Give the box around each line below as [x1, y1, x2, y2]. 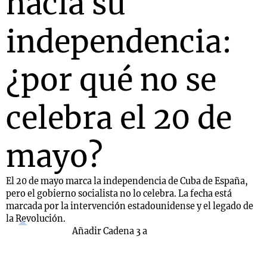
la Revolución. [6, 213, 66, 224]
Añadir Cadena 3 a [72, 226, 147, 237]
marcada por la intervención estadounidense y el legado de [6, 201, 253, 212]
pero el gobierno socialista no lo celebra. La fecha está [6, 188, 232, 199]
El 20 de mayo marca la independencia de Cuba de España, [6, 176, 248, 187]
